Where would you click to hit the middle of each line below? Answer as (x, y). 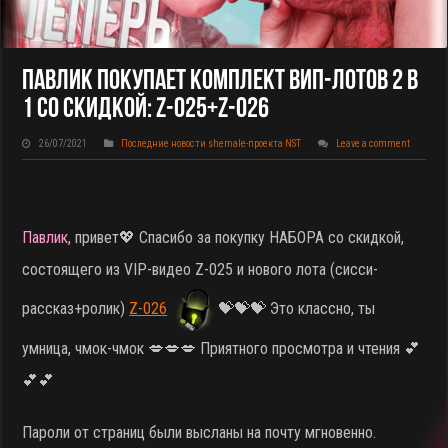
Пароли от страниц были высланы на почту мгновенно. (199, 433)
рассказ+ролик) (76, 309)
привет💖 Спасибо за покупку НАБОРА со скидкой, (240, 238)
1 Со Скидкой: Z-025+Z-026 (146, 110)
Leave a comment (373, 144)
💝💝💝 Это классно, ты (297, 309)
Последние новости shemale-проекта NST (211, 144)
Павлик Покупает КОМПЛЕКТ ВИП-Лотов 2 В (220, 82)
